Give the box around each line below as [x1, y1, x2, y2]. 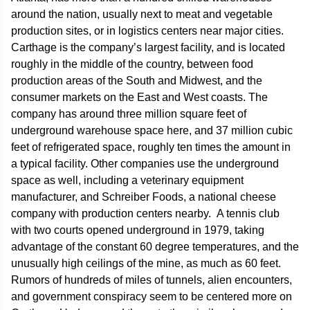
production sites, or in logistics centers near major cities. [11, 24, 284, 37]
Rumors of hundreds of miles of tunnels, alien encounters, [11, 273, 292, 286]
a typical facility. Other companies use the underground [11, 157, 279, 170]
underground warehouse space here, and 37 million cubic [11, 124, 293, 136]
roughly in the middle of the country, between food [11, 57, 253, 70]
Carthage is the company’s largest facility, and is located [11, 41, 285, 53]
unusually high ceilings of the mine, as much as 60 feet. [11, 257, 281, 269]
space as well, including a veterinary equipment [11, 174, 244, 186]
